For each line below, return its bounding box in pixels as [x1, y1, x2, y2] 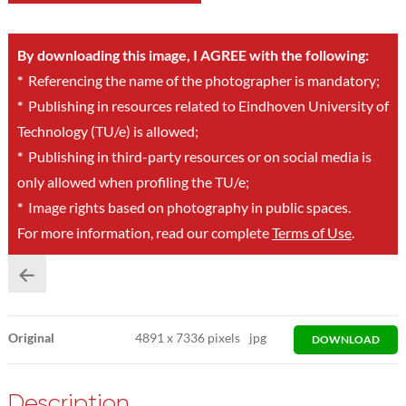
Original [7, 330, 54, 345]
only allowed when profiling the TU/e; [16, 173, 249, 190]
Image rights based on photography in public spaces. [22, 198, 351, 216]
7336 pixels [173, 330, 241, 345]
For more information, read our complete [16, 224, 272, 241]
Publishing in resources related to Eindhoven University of [22, 97, 389, 114]
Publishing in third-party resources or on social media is [22, 148, 372, 165]
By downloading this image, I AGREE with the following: [16, 46, 369, 63]
